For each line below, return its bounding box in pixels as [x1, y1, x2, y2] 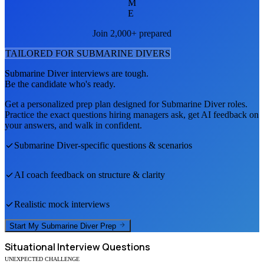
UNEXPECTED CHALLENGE [5, 256, 80, 263]
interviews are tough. [68, 68, 148, 78]
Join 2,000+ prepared [93, 28, 171, 38]
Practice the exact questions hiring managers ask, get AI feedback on [5, 109, 259, 120]
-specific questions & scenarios [78, 140, 192, 150]
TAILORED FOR [5, 48, 77, 58]
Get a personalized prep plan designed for [5, 98, 161, 109]
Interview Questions [55, 240, 150, 254]
